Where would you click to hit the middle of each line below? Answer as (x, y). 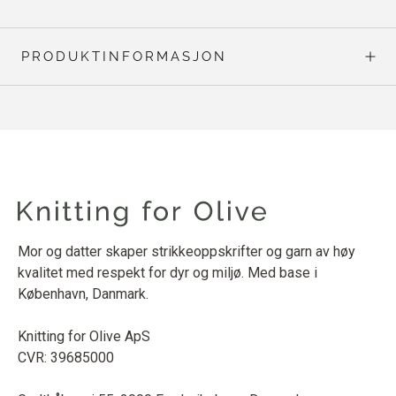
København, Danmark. (83, 293)
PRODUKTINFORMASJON (124, 56)
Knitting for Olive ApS (84, 336)
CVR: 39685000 (66, 357)
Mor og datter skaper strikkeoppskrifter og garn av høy (187, 251)
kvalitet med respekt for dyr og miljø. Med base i (168, 272)
